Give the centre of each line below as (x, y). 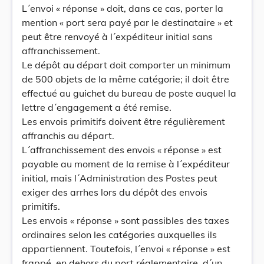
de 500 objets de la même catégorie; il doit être (126, 79)
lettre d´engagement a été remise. (97, 107)
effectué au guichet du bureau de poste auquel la (129, 93)
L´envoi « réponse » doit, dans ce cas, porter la (123, 8)
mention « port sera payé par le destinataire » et (127, 22)
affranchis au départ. (68, 136)
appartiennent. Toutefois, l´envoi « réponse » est (126, 249)
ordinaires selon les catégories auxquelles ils (119, 235)
